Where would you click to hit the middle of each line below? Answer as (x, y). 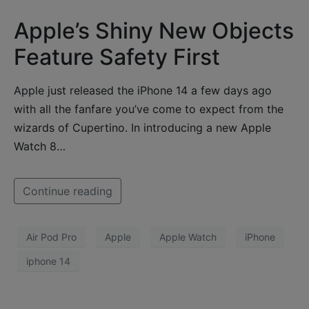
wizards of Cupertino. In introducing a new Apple (142, 128)
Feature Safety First (117, 57)
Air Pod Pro (51, 237)
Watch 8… (40, 147)
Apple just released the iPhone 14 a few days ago (143, 91)
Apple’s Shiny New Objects (154, 31)
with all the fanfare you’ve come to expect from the (149, 109)
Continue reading (68, 191)
